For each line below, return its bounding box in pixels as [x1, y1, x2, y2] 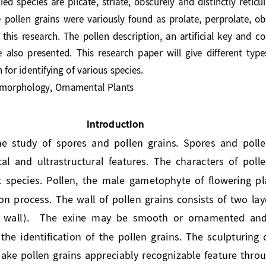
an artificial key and [170, 27, 259, 39]
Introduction [85, 115, 144, 128]
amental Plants [71, 79, 135, 90]
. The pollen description [62, 27, 165, 39]
